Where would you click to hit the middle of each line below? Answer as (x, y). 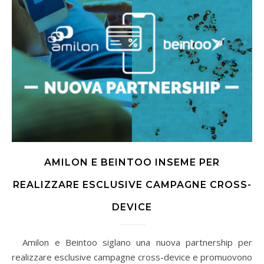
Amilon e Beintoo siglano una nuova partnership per (20, 242)
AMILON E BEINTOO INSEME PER (132, 162)
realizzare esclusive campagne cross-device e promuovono (132, 257)
